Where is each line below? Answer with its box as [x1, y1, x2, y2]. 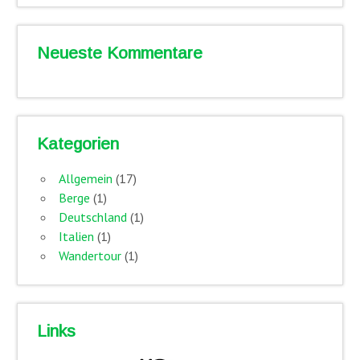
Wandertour [58, 247, 121, 264]
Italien [58, 228, 94, 244]
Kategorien [36, 134, 119, 153]
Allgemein [58, 170, 112, 186]
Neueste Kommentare [36, 43, 202, 63]
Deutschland [58, 209, 127, 225]
